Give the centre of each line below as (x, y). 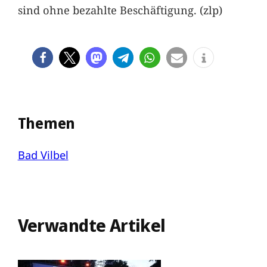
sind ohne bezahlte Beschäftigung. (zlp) (120, 10)
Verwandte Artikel (91, 225)
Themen (46, 123)
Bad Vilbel (43, 154)
